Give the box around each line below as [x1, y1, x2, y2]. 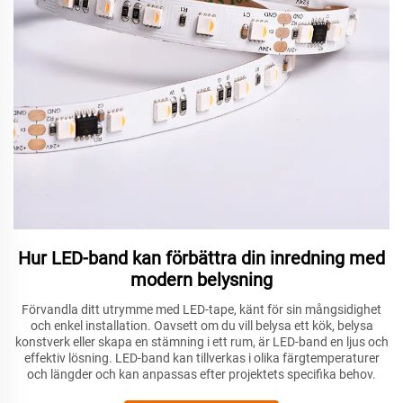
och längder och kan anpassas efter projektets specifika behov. [27, 367, 376, 382]
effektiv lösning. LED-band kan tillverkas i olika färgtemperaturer [23, 351, 380, 366]
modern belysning [130, 269, 273, 291]
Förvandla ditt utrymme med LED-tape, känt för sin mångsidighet [22, 302, 381, 318]
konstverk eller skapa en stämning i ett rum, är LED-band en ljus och [14, 335, 389, 350]
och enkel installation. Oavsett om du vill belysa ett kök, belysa [30, 318, 373, 334]
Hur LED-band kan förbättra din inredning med [18, 247, 385, 270]
